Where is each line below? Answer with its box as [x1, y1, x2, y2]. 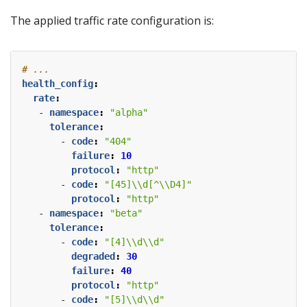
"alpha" [110, 107, 148, 119]
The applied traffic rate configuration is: [10, 13, 214, 29]
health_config [22, 78, 93, 90]
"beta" [110, 208, 143, 219]
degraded [71, 251, 115, 262]
